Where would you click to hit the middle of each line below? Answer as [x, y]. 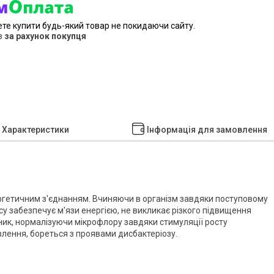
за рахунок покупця [45, 36]
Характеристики [35, 129]
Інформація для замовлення [207, 129]
